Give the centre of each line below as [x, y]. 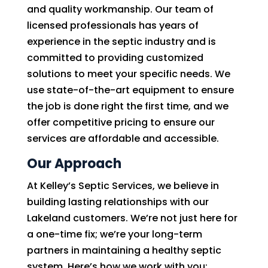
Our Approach [74, 164]
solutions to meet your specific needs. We [128, 74]
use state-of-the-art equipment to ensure [130, 90]
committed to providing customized [115, 58]
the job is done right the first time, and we [127, 106]
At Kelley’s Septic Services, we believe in [123, 186]
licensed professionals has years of [112, 25]
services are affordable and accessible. [123, 138]
